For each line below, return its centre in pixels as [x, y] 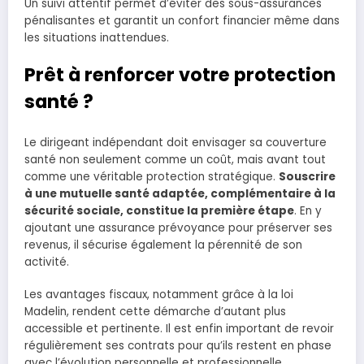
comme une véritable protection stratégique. [152, 176]
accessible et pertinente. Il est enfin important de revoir [179, 328]
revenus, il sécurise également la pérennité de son [163, 245]
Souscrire [307, 176]
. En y [308, 210]
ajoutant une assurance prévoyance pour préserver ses [178, 227]
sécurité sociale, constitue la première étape [159, 210]
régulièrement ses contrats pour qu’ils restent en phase [178, 345]
